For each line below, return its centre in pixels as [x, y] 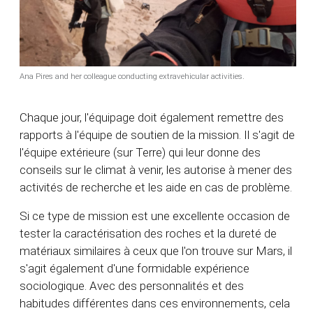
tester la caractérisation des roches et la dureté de [148, 234]
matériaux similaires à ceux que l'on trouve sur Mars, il [156, 251]
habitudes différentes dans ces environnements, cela [155, 304]
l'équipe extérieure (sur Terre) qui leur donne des [140, 153]
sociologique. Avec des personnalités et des [132, 286]
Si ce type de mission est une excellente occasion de [155, 216]
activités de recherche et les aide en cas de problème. [156, 188]
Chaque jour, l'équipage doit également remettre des [152, 118]
